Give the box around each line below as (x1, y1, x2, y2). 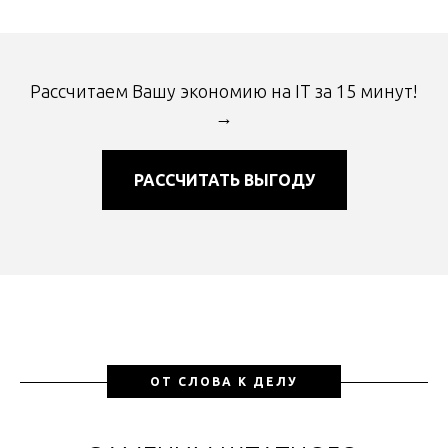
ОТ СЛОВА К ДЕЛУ (150, 375, 298, 389)
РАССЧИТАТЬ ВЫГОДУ (133, 171, 315, 190)
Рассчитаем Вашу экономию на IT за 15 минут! (30, 81, 418, 102)
